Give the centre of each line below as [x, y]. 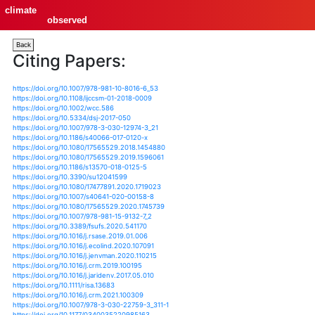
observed [111, 34]
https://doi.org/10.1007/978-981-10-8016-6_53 [142, 147]
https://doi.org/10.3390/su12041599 [117, 295]
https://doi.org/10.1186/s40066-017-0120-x [134, 230]
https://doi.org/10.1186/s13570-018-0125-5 [133, 279]
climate [34, 17]
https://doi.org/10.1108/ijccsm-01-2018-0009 [137, 164]
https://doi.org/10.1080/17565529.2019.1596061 [147, 262]
